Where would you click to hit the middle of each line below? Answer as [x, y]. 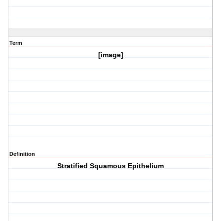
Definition [22, 154]
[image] [110, 55]
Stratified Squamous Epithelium [111, 166]
